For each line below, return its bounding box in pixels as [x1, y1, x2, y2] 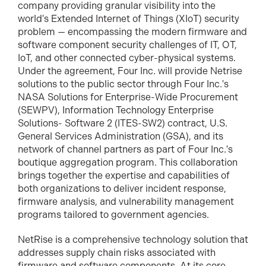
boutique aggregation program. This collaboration [18, 156, 237, 168]
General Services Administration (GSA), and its [18, 130, 223, 142]
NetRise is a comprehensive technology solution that [18, 233, 248, 245]
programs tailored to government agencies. [18, 208, 209, 220]
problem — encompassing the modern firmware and [18, 26, 247, 37]
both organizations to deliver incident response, [18, 182, 226, 194]
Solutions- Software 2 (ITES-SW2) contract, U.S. [18, 117, 227, 129]
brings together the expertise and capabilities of [18, 169, 230, 181]
